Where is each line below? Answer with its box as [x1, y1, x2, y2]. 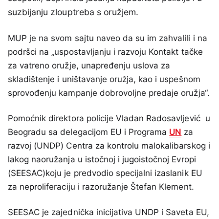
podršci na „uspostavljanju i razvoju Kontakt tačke [8, 46, 203, 57]
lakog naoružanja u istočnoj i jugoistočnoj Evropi [8, 154, 196, 164]
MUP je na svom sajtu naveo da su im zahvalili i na [8, 33, 207, 43]
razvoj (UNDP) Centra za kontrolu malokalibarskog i [8, 140, 210, 151]
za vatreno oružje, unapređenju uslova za [8, 60, 171, 70]
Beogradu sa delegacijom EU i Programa [8, 127, 170, 137]
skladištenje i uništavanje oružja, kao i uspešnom [8, 74, 200, 84]
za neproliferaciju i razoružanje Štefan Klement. [8, 181, 199, 192]
